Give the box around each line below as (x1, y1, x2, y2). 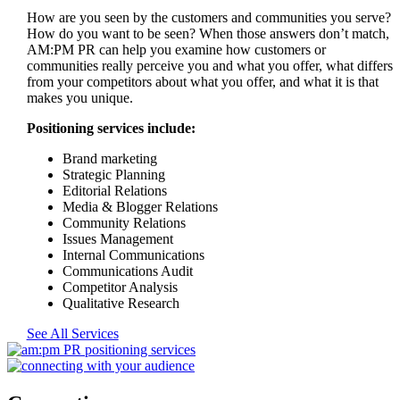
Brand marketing (62, 150, 157, 166)
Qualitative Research (62, 295, 179, 311)
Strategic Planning (62, 166, 165, 182)
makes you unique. (26, 89, 133, 105)
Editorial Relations (62, 182, 167, 198)
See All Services (26, 325, 119, 341)
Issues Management (62, 230, 173, 246)
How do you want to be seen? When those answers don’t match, (26, 25, 389, 41)
